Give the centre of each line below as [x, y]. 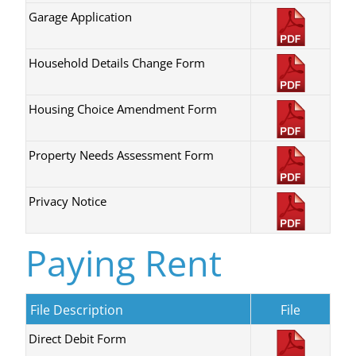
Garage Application [80, 16]
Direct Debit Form [77, 339]
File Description [77, 310]
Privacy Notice [68, 201]
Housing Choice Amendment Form [123, 108]
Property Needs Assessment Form [121, 155]
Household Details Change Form [117, 62]
